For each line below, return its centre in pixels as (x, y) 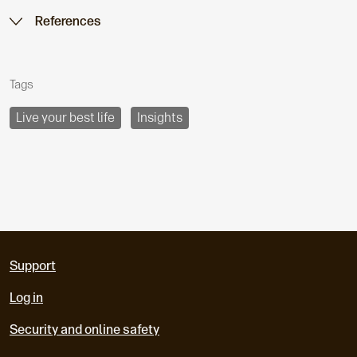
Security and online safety (84, 329)
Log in (26, 297)
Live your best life (65, 117)
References (68, 21)
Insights (160, 117)
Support (33, 265)
